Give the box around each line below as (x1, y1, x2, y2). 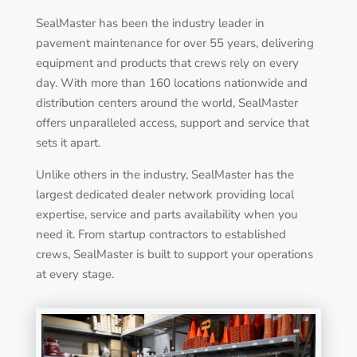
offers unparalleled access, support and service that (35, 115, 309, 131)
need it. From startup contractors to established (35, 226, 286, 243)
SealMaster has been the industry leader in (35, 15, 265, 32)
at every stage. (35, 266, 114, 283)
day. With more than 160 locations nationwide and (35, 75, 308, 92)
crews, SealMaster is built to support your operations (35, 246, 313, 263)
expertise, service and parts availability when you (35, 206, 297, 223)
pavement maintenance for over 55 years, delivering (35, 35, 314, 52)
